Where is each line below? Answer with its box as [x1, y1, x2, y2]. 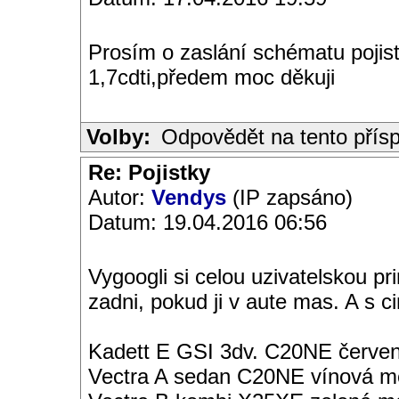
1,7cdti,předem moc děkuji [88, 65, 335, 89]
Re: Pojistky [88, 160, 210, 184]
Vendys [151, 185, 226, 209]
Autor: [88, 185, 151, 209]
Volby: [86, 125, 151, 149]
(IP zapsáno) [226, 185, 353, 209]
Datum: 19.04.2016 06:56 [88, 210, 327, 234]
